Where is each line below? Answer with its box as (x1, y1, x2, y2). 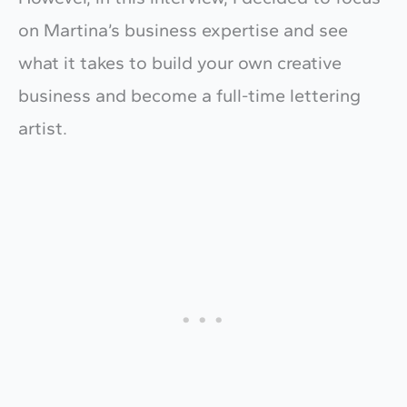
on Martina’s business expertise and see (18, 19, 348, 42)
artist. (18, 117, 67, 140)
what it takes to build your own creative (18, 52, 342, 74)
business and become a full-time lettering (18, 84, 361, 107)
